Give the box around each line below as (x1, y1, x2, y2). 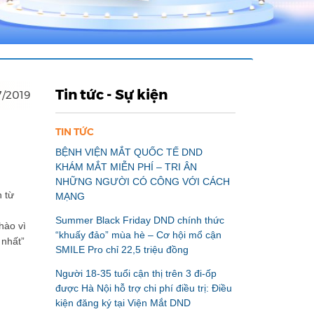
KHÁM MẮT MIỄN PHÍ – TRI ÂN (55, 161, 197, 172)
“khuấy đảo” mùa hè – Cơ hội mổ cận (55, 228, 221, 240)
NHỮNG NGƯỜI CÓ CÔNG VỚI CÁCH (55, 175, 230, 187)
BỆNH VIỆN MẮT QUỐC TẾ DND (55, 146, 203, 158)
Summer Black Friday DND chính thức (55, 214, 224, 226)
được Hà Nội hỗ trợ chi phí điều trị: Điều (55, 282, 232, 294)
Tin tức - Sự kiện (55, 86, 168, 103)
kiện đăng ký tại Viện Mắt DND (55, 296, 191, 308)
